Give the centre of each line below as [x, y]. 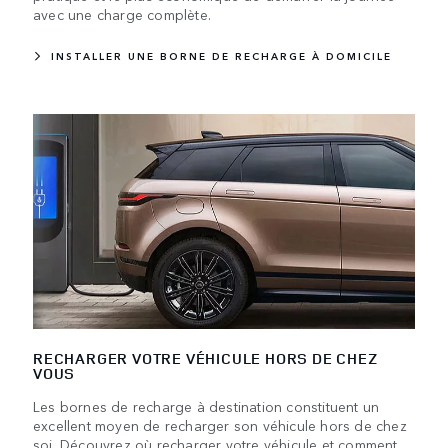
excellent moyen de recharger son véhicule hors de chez [220, 424]
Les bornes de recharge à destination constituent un [206, 405]
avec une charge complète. [122, 13]
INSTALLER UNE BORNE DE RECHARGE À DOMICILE [221, 55]
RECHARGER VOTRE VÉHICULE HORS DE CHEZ [205, 358]
